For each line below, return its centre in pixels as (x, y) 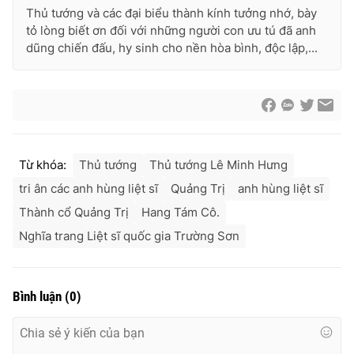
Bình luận (39, 297)
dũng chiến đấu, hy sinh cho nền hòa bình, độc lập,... (172, 48)
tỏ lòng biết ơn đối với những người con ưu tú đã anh (171, 31)
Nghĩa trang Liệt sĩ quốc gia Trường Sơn (129, 236)
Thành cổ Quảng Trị (74, 213)
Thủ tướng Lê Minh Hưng (218, 165)
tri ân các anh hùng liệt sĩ (88, 189)
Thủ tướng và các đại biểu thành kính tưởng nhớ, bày (171, 13)
